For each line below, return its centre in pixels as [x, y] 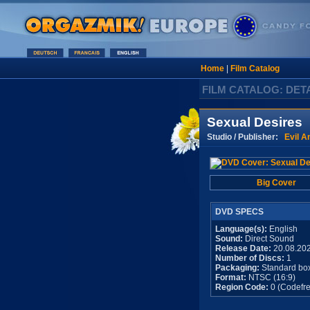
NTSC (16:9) [271, 277]
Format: [231, 277]
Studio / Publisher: [246, 137]
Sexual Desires [255, 122]
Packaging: [237, 268]
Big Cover [276, 183]
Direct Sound [268, 239]
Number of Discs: [251, 258]
